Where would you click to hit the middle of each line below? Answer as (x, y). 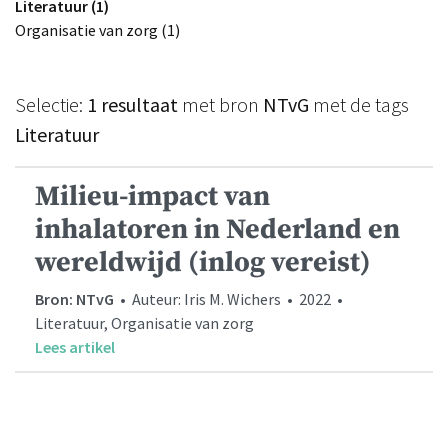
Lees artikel (75, 347)
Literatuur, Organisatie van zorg (144, 323)
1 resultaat (132, 105)
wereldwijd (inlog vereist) (203, 263)
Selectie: (51, 105)
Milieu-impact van (152, 197)
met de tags (359, 105)
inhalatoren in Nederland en (217, 230)
